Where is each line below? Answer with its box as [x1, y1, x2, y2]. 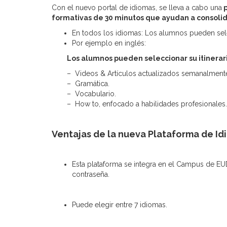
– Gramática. [67, 80, 109, 88]
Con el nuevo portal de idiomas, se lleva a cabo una [52, 4, 222, 12]
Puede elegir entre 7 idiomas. [72, 201, 167, 209]
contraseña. [72, 170, 109, 178]
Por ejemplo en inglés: [72, 39, 146, 47]
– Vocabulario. [67, 90, 116, 98]
